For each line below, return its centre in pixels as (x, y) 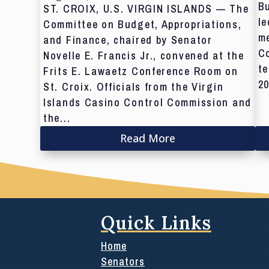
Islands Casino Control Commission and (147, 102)
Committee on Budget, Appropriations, (143, 24)
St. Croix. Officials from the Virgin (134, 86)
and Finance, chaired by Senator (128, 40)
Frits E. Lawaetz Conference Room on (141, 71)
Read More (147, 138)
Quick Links (156, 223)
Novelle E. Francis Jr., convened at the (144, 55)
